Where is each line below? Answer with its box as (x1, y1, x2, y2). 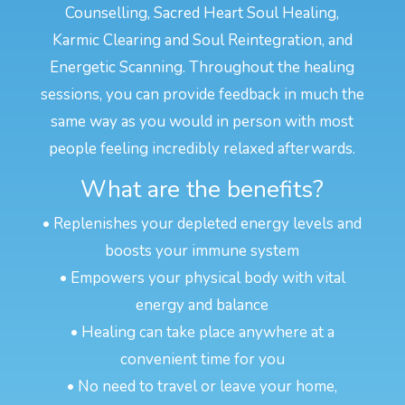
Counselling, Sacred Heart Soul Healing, (65, 2, 340, 24)
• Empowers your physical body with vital (59, 267, 345, 288)
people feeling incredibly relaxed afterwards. (49, 137, 356, 159)
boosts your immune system (105, 240, 300, 261)
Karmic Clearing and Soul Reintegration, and (52, 29, 353, 51)
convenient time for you (119, 348, 285, 370)
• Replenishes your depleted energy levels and (42, 212, 363, 234)
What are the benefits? (80, 173, 325, 205)
